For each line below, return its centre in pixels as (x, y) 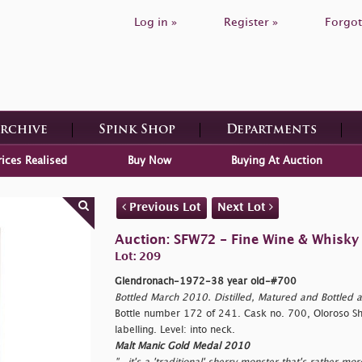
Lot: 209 (137, 256)
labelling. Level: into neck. (175, 330)
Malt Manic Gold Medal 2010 (182, 346)
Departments (271, 130)
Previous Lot (163, 207)
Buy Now (149, 160)
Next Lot (243, 207)
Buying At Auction (276, 160)
